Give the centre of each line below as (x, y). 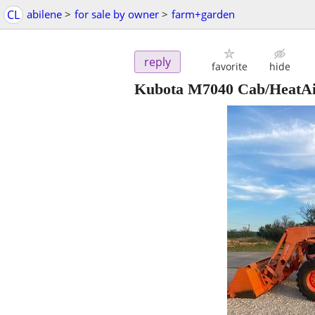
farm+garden (203, 14)
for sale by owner (117, 14)
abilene (44, 14)
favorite (229, 67)
